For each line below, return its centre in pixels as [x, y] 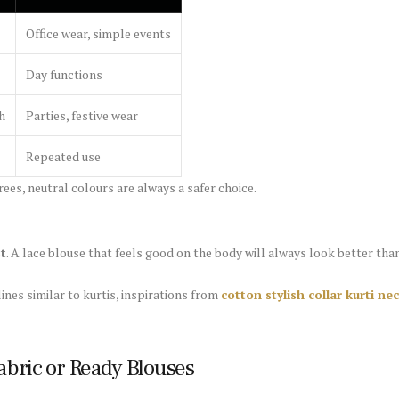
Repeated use [63, 157]
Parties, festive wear [82, 116]
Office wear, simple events [98, 34]
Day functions [64, 75]
